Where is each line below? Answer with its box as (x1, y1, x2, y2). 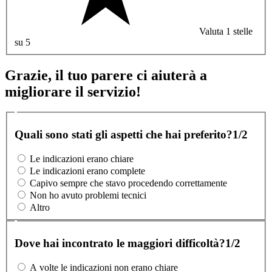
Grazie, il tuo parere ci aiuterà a (5, 67, 207, 83)
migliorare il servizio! (5, 83, 141, 100)
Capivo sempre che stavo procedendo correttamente (30, 178, 227, 189)
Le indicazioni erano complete (30, 166, 145, 177)
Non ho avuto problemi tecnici (30, 190, 146, 201)
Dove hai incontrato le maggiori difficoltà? (15, 236, 225, 250)
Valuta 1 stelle (199, 25, 253, 36)
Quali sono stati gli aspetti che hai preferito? (15, 127, 233, 141)
